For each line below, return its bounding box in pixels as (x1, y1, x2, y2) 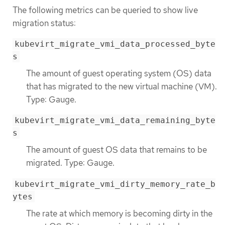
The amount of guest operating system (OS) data (26, 68, 211, 79)
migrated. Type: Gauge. (26, 157, 115, 169)
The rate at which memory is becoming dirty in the (26, 207, 212, 219)
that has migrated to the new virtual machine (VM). (26, 81, 217, 92)
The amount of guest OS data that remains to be (26, 144, 207, 156)
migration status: (13, 17, 76, 29)
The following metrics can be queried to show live (13, 4, 198, 16)
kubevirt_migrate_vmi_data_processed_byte (15, 39, 215, 49)
